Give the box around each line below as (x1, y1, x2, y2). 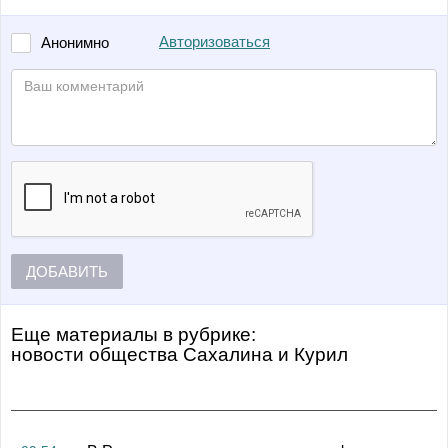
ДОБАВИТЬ (26, 263, 108, 280)
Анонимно (41, 34, 109, 51)
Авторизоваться (159, 34, 270, 50)
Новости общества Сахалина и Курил (22, 344, 348, 365)
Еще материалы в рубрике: (11, 324, 256, 345)
